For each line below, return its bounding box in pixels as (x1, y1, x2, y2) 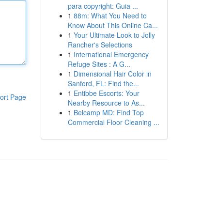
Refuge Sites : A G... (67, 59, 130, 69)
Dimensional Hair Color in (73, 69, 152, 78)
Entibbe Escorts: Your (73, 88, 139, 98)
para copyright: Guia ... (67, 1, 138, 11)
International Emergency (73, 49, 149, 59)
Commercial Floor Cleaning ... (67, 117, 159, 127)
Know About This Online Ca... (67, 20, 158, 30)
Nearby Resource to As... (67, 98, 145, 108)
